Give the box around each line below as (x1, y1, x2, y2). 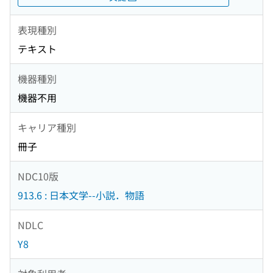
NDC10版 (18, 168, 58, 183)
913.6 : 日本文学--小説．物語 (18, 188, 144, 203)
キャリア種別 (18, 119, 76, 135)
